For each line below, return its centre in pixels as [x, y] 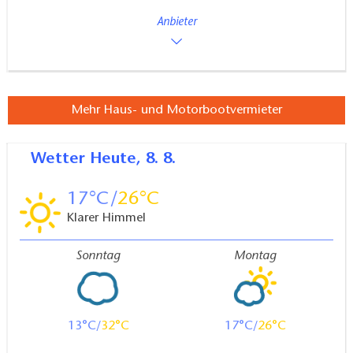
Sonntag [98, 256]
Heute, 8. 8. [133, 159]
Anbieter [176, 23]
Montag [255, 256]
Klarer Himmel [106, 218]
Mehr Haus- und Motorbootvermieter [176, 110]
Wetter [68, 159]
